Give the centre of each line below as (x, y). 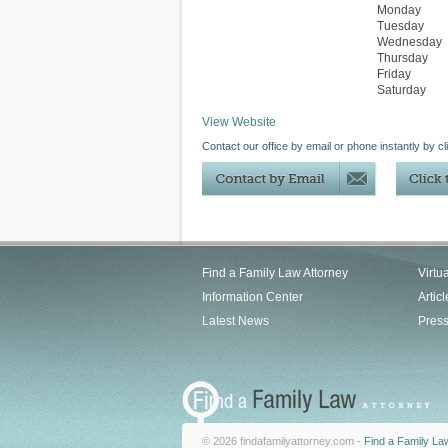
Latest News (235, 321)
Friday (394, 74)
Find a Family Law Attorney (275, 273)
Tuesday (400, 26)
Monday (399, 10)
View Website (239, 122)
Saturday (401, 90)
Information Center (252, 297)
